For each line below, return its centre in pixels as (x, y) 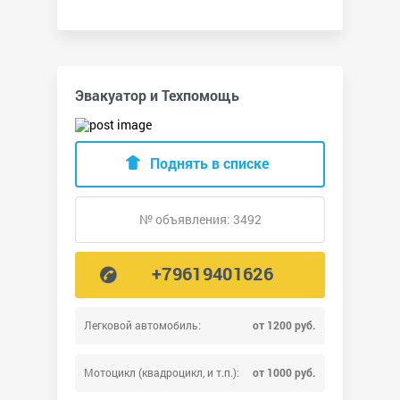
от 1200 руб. (284, 325)
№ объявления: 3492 (200, 220)
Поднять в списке (209, 163)
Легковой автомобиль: (142, 325)
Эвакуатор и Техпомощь (157, 96)
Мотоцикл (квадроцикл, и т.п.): (162, 373)
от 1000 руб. (284, 373)
